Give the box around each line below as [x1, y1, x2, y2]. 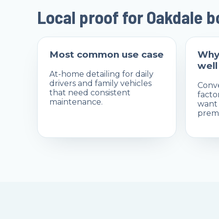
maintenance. [49, 97, 103, 107]
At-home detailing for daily [49, 69, 153, 79]
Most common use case [49, 49, 164, 61]
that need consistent [49, 88, 131, 98]
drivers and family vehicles [49, 79, 152, 88]
